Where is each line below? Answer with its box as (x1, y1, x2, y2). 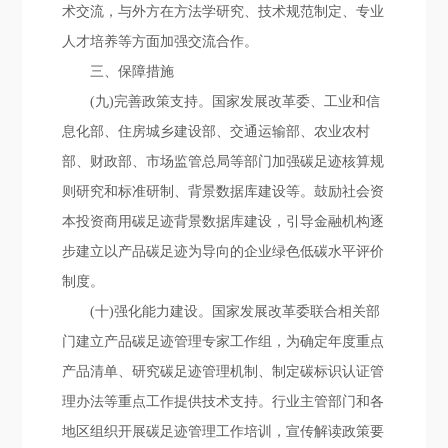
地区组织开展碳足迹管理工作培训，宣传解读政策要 (62, 424, 385, 439)
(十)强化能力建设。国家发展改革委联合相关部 (90, 304, 381, 319)
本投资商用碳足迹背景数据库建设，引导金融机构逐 (62, 214, 385, 229)
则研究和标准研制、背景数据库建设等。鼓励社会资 (62, 184, 385, 199)
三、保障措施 (90, 64, 175, 79)
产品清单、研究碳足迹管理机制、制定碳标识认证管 (62, 364, 385, 379)
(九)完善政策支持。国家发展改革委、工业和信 (90, 94, 381, 109)
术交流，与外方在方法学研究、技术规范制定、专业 (62, 4, 385, 19)
